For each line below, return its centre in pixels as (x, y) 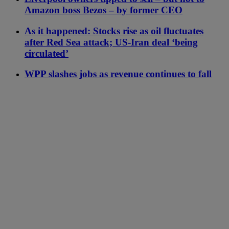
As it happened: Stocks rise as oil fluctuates (114, 31)
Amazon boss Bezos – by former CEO (104, 10)
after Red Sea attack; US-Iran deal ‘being (111, 42)
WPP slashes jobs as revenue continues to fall (118, 74)
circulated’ (47, 53)
